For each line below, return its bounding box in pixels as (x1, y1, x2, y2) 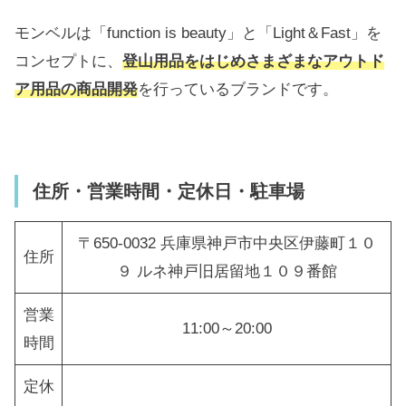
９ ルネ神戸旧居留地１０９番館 (116, 263, 337, 281)
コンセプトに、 (14, 52, 122, 70)
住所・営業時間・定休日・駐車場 (33, 181, 304, 202)
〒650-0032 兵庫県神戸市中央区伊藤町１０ (77, 235, 376, 253)
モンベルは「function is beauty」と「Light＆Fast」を (14, 24, 382, 42)
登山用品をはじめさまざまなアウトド (122, 52, 384, 70)
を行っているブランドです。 (138, 80, 338, 98)
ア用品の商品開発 (14, 80, 138, 98)
